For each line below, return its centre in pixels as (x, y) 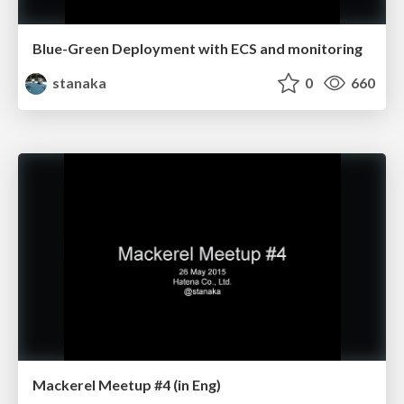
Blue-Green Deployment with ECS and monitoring (197, 49)
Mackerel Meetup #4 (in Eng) (127, 384)
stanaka (78, 83)
